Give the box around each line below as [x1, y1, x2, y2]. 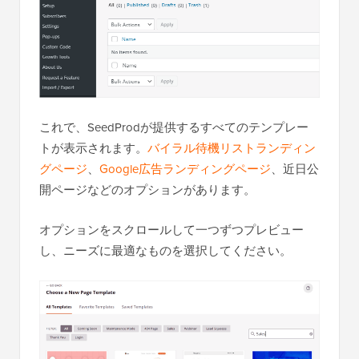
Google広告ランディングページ [99, 160, 271, 178]
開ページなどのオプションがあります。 [39, 181, 256, 199]
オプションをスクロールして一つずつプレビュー [39, 221, 304, 239]
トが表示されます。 [39, 139, 147, 157]
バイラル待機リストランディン [147, 139, 316, 157]
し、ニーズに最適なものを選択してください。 [39, 242, 292, 260]
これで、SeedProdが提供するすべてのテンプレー [39, 119, 309, 136]
